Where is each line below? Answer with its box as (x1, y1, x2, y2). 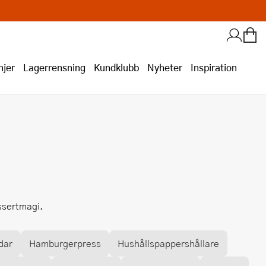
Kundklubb (94, 61, 139, 74)
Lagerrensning (23, 61, 85, 74)
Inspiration (191, 61, 237, 74)
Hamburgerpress (29, 236, 101, 250)
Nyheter (147, 61, 182, 74)
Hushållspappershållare (118, 236, 219, 250)
